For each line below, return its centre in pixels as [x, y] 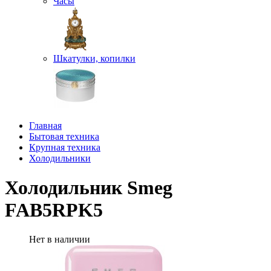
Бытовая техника [64, 136]
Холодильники [60, 158]
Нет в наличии [60, 240]
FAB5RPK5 [54, 210]
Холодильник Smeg [89, 187]
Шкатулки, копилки [94, 58]
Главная [45, 125]
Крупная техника [65, 147]
